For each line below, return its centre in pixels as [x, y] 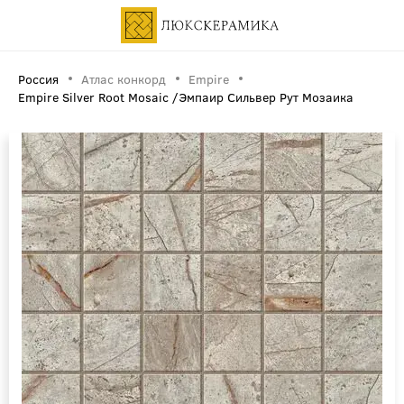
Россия [38, 78]
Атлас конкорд [124, 78]
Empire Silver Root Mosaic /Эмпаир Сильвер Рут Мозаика [186, 96]
